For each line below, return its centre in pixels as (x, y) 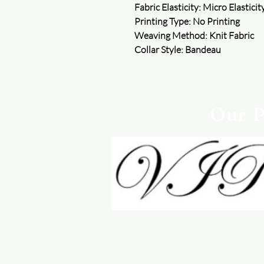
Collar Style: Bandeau (178, 49)
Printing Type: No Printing (187, 21)
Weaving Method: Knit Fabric (194, 35)
